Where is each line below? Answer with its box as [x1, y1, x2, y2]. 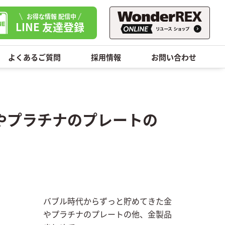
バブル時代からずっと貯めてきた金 [43, 195, 172, 207]
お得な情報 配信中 [26, 12, 76, 21]
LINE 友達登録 [16, 19, 84, 34]
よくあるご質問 [8, 51, 61, 62]
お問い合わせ [151, 51, 196, 62]
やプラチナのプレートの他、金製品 [43, 208, 172, 220]
